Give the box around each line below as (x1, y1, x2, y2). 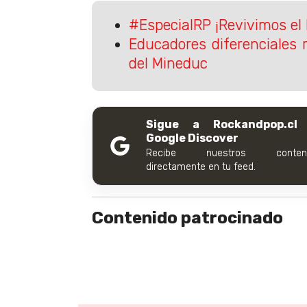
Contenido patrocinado (92, 208, 283, 228)
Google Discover (146, 131, 238, 145)
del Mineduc (128, 54, 208, 72)
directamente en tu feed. (146, 160, 256, 173)
